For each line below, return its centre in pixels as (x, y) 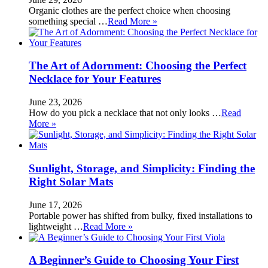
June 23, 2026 (55, 102)
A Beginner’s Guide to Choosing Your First (134, 260)
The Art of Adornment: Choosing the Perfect (138, 66)
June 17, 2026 (55, 205)
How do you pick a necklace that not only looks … (125, 113)
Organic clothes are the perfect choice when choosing (130, 10)
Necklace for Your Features (95, 79)
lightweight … (56, 226)
